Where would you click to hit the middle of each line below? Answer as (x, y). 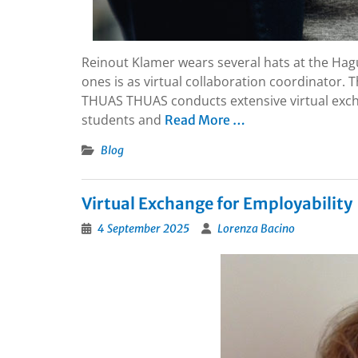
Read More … (205, 120)
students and (123, 120)
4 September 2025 (143, 229)
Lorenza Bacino (256, 229)
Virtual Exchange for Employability (217, 203)
